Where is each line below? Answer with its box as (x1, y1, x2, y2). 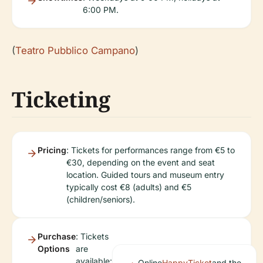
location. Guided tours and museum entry (66, 170, 224, 180)
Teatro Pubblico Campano (15, 45, 135, 56)
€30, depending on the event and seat (66, 157, 215, 167)
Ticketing (12, 85, 110, 114)
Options (38, 244, 70, 254)
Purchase (38, 231, 76, 241)
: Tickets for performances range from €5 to (66, 145, 235, 155)
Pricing (38, 145, 66, 155)
